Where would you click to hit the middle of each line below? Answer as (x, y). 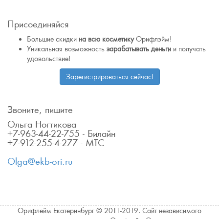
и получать (188, 49)
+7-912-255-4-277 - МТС (56, 143)
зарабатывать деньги (139, 49)
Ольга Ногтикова (42, 124)
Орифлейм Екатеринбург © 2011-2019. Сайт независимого (109, 211)
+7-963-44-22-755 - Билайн (61, 134)
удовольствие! (49, 59)
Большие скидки (53, 39)
